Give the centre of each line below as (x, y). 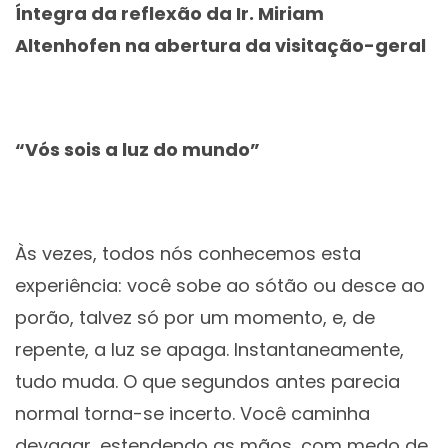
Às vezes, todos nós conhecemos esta (188, 254)
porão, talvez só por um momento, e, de (195, 318)
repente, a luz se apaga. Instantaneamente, (209, 350)
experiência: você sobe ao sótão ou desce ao (220, 286)
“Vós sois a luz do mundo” (137, 150)
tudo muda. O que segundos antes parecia (207, 382)
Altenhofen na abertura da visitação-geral (220, 46)
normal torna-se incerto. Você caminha (192, 414)
